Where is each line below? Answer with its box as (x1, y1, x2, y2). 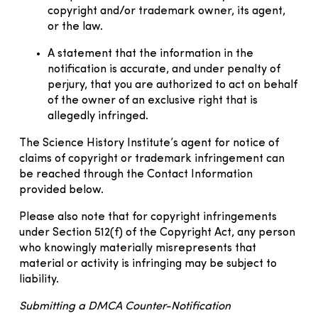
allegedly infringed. (48, 110, 148, 122)
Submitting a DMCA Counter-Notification (19, 300, 231, 312)
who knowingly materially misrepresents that (19, 242, 256, 254)
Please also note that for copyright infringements (19, 211, 277, 223)
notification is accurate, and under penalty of (48, 63, 280, 75)
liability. (19, 273, 59, 285)
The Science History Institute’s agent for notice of (19, 137, 279, 149)
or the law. (48, 21, 103, 33)
